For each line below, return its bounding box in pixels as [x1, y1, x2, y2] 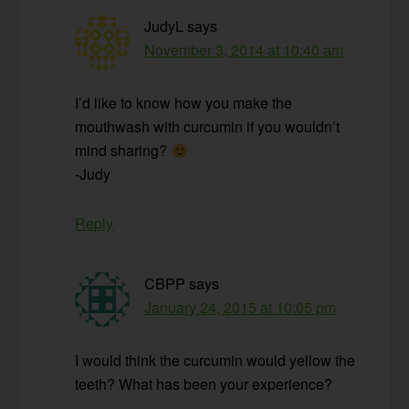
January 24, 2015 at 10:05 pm [144, 297, 337, 319]
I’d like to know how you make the [75, 92, 293, 114]
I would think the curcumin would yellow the [75, 350, 356, 372]
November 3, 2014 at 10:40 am [144, 39, 344, 61]
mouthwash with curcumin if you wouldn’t [75, 116, 341, 138]
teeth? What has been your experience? [75, 373, 333, 395]
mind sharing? [75, 140, 172, 162]
